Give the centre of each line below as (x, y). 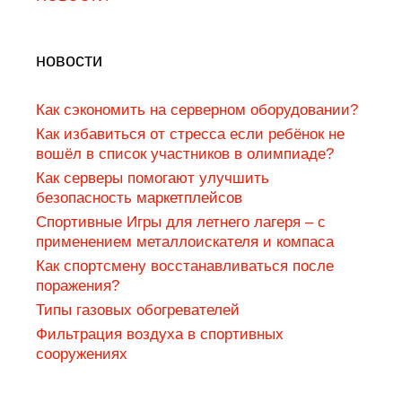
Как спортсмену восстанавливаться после (185, 266)
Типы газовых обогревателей (138, 310)
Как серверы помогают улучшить (153, 178)
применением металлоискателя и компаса (185, 241)
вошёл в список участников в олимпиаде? (185, 153)
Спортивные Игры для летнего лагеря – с (181, 222)
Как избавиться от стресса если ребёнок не (190, 134)
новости (69, 60)
